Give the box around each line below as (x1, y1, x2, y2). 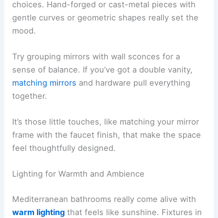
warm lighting (12, 207, 65, 217)
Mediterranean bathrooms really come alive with (12, 194, 197, 204)
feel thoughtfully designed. (12, 143, 116, 153)
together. (12, 91, 48, 101)
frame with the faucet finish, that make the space (12, 130, 201, 140)
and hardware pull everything (76, 77, 191, 88)
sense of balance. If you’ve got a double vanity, (12, 64, 193, 74)
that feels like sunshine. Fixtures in (65, 207, 202, 217)
